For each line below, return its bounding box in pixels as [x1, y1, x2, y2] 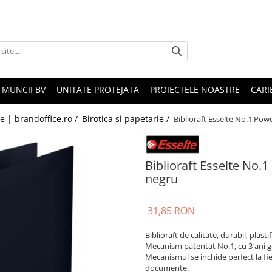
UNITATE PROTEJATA [56, 84, 139, 96]
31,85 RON [148, 203, 195, 217]
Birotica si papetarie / [82, 113, 172, 125]
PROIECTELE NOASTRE [150, 84, 240, 96]
